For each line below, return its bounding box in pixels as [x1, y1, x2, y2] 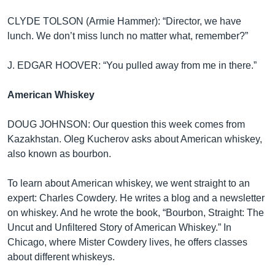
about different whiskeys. [7, 252, 115, 262]
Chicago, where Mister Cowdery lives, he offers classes [7, 237, 247, 247]
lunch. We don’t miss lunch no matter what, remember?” [7, 31, 248, 41]
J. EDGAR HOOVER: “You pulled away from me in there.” [7, 60, 257, 71]
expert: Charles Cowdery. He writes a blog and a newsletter [7, 193, 265, 203]
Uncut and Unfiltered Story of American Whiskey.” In [7, 222, 231, 233]
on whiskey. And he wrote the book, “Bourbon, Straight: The [7, 207, 264, 218]
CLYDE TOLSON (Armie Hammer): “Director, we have [7, 16, 241, 26]
